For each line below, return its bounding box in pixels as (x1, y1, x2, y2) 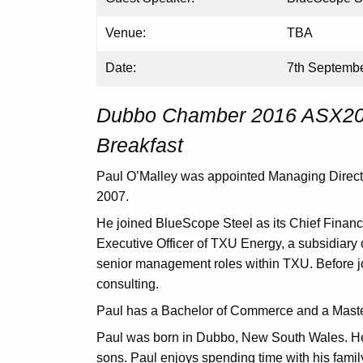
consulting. (96, 277, 159, 291)
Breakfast (96, 134, 183, 156)
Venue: (105, 26, 146, 40)
